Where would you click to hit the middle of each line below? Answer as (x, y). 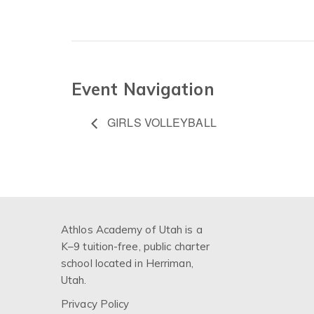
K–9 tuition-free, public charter (136, 247)
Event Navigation (143, 89)
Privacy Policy (95, 304)
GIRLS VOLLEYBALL (161, 123)
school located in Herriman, (127, 264)
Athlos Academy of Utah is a (132, 230)
